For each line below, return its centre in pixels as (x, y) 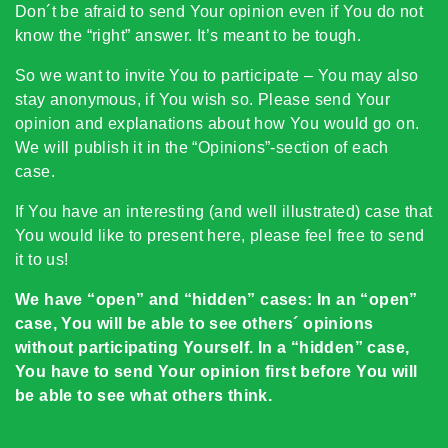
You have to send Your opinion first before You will (216, 371)
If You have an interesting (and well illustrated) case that (224, 211)
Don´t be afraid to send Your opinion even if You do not (219, 11)
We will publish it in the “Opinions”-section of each (202, 147)
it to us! (42, 259)
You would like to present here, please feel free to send (220, 235)
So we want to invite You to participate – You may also (217, 75)
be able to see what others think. (144, 395)
